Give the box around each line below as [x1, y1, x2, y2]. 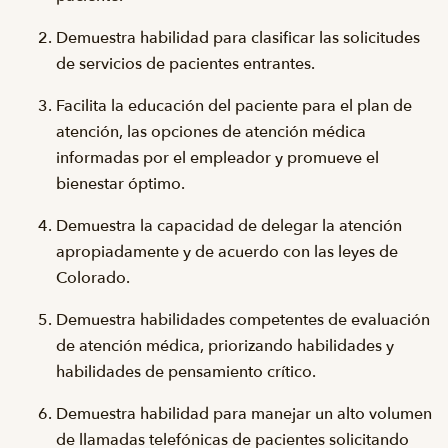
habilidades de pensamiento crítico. [56, 361, 316, 383]
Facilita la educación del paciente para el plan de [56, 95, 412, 117]
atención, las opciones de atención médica [56, 121, 366, 143]
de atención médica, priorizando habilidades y [56, 335, 394, 357]
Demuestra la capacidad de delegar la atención [56, 215, 402, 237]
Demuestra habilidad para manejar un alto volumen [56, 403, 432, 425]
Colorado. [56, 267, 130, 289]
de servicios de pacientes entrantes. [56, 53, 315, 75]
